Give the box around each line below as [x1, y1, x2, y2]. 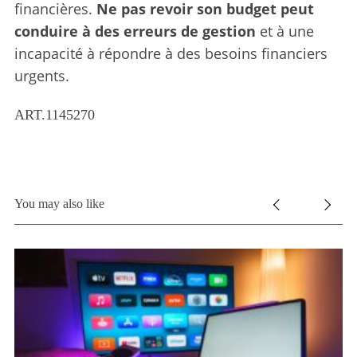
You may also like [14, 196, 104, 210]
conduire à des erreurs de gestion [14, 21, 256, 41]
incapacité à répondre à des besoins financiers [14, 43, 328, 63]
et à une [255, 21, 314, 41]
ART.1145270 [14, 106, 95, 123]
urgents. [14, 65, 69, 85]
